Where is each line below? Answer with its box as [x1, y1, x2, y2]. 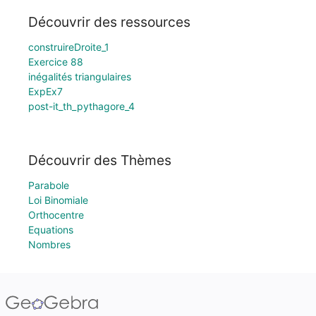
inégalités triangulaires [28, 71, 131, 83]
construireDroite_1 [28, 41, 109, 54]
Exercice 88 [28, 56, 83, 68]
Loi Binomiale [28, 194, 88, 206]
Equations [28, 224, 73, 236]
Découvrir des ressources [28, 13, 190, 31]
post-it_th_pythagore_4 [28, 100, 135, 113]
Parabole [28, 179, 69, 191]
